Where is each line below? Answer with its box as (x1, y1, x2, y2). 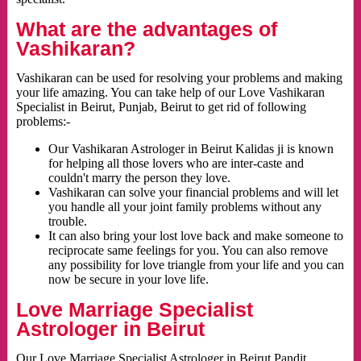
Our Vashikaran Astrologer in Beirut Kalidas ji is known (48, 142, 334, 156)
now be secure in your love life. (48, 272, 209, 287)
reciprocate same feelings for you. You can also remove (48, 243, 328, 258)
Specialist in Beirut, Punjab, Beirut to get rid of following (15, 100, 306, 114)
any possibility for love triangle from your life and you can (48, 258, 344, 272)
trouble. (48, 214, 87, 229)
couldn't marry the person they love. (48, 171, 230, 185)
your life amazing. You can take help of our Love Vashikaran (15, 85, 325, 100)
